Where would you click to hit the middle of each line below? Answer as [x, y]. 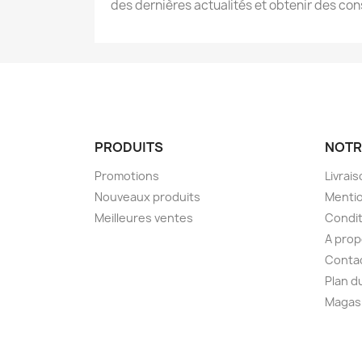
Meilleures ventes [144, 218]
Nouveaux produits [147, 197]
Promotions [127, 176]
